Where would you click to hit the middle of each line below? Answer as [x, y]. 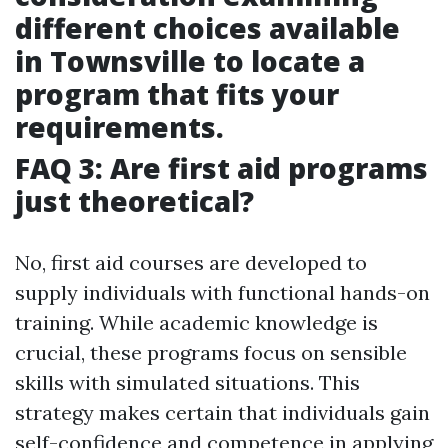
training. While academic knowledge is [196, 323]
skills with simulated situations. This [187, 383]
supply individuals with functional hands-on [222, 293]
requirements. [119, 127]
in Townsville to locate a [190, 61]
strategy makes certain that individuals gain [222, 413]
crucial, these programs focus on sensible [211, 353]
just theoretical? [134, 201]
